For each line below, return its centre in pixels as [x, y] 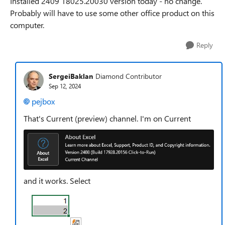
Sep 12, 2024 [65, 86]
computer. [27, 25]
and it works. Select [57, 180]
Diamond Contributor [129, 76]
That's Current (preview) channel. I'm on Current [107, 118]
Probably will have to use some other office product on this [112, 13]
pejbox [43, 101]
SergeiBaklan [71, 76]
